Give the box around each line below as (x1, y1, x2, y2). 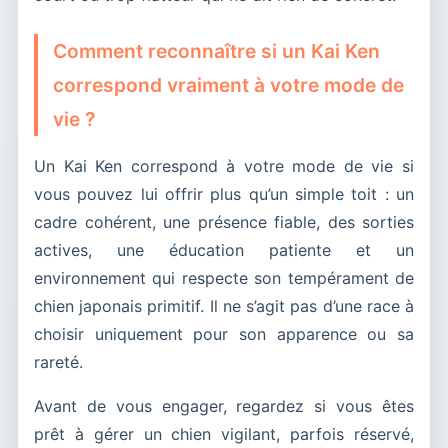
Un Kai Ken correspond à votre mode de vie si (34, 155, 414, 176)
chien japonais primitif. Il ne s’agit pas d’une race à (34, 295, 414, 316)
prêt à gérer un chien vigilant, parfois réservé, (34, 423, 414, 444)
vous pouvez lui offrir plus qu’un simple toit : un (34, 183, 414, 204)
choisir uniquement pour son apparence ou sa (34, 323, 414, 344)
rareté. (34, 351, 83, 372)
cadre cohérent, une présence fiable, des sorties (34, 211, 414, 232)
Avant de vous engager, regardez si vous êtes (34, 395, 414, 416)
